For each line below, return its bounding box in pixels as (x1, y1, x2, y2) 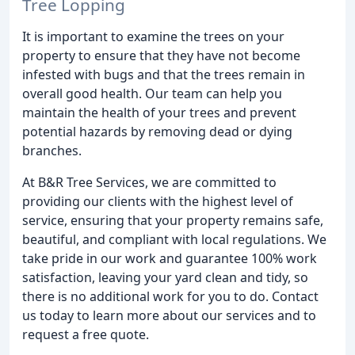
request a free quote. (22, 325, 149, 343)
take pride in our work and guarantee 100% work (22, 249, 317, 267)
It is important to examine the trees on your (22, 27, 284, 45)
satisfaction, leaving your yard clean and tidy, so (22, 268, 308, 286)
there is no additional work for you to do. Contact (22, 287, 319, 305)
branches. (22, 141, 82, 159)
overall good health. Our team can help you (22, 84, 282, 102)
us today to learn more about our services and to (22, 306, 316, 324)
